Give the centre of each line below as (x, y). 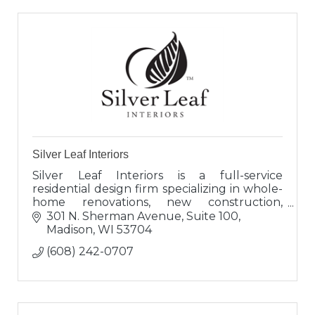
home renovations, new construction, (157, 202)
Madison (70, 229)
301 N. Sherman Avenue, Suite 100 (142, 216)
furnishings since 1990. (95, 229)
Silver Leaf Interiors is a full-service (157, 176)
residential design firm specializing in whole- (157, 189)
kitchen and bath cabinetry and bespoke (157, 216)
